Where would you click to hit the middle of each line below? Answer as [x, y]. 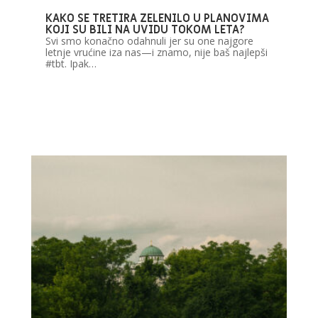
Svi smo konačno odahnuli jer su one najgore [149, 41]
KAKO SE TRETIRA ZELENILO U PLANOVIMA [157, 19]
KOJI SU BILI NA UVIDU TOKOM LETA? [145, 30]
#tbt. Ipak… [71, 64]
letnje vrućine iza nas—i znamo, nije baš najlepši [156, 53]
